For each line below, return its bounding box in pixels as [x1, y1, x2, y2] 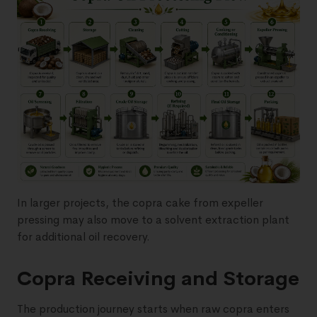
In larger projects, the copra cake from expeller [17, 195, 263, 210]
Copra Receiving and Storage [17, 265, 299, 291]
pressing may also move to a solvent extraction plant [17, 212, 289, 227]
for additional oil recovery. [17, 229, 150, 244]
